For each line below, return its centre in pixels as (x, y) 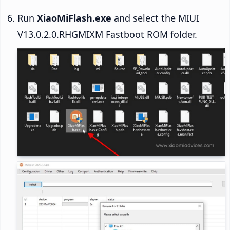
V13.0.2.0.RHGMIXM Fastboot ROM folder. (107, 35)
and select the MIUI (155, 18)
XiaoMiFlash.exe (74, 18)
